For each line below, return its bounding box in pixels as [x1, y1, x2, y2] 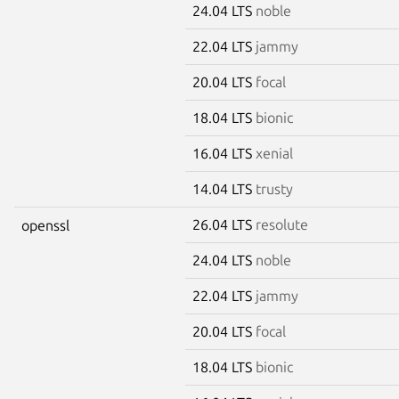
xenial [256, 144, 293, 161]
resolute [256, 216, 308, 232]
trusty [256, 180, 293, 197]
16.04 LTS [192, 144, 256, 161]
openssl [21, 216, 69, 233]
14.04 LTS [192, 180, 256, 197]
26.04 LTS [192, 216, 256, 232]
